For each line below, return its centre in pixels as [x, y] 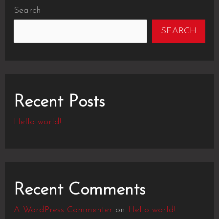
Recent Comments [79, 190]
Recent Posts [59, 102]
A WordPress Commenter [63, 210]
